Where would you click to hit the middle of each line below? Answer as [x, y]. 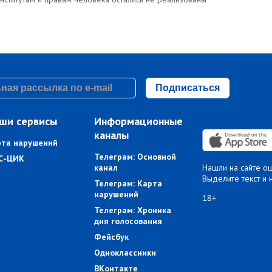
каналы [112, 135]
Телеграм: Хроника [133, 210]
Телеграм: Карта [128, 184]
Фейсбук [112, 237]
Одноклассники [125, 253]
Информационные [139, 121]
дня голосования [128, 221]
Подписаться [187, 88]
